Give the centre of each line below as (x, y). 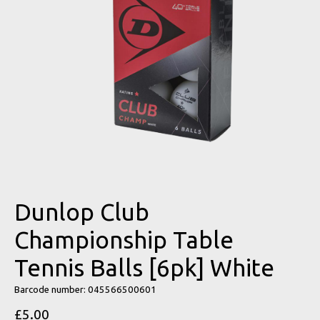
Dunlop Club (82, 211)
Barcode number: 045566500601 (85, 289)
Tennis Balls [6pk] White (144, 267)
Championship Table (124, 239)
